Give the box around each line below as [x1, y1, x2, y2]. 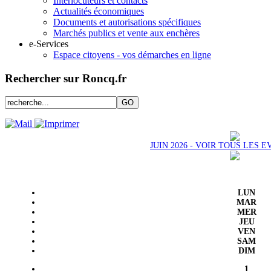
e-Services [29, 39, 68, 49]
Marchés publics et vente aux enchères [53, 28, 200, 38]
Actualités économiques [53, 6, 144, 16]
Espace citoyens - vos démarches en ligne [53, 50, 211, 60]
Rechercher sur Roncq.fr [5, 71, 126, 85]
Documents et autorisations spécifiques [53, 17, 201, 27]
